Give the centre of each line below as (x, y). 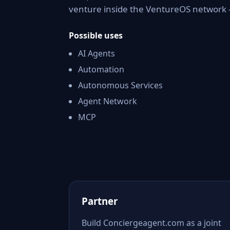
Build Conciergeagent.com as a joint (151, 223)
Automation (101, 69)
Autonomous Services (120, 85)
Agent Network (108, 101)
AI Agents (97, 53)
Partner (100, 201)
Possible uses (96, 35)
